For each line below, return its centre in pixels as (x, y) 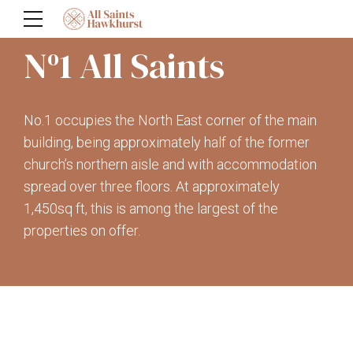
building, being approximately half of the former (167, 142)
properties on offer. (82, 230)
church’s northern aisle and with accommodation (170, 164)
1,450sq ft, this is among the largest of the (151, 208)
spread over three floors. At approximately (152, 186)
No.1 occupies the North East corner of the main (170, 120)
